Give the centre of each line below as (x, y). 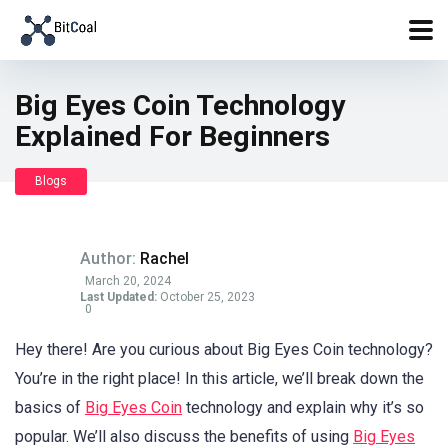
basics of (50, 407)
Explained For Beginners (172, 136)
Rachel (164, 258)
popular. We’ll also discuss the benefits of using (184, 436)
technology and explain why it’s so (303, 407)
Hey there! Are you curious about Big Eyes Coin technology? (224, 349)
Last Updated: (118, 297)
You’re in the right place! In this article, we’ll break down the (219, 378)
